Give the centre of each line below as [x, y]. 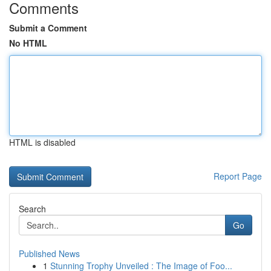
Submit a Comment [48, 28]
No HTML [28, 43]
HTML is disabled [42, 142]
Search [32, 209]
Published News [49, 253]
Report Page [238, 176]
